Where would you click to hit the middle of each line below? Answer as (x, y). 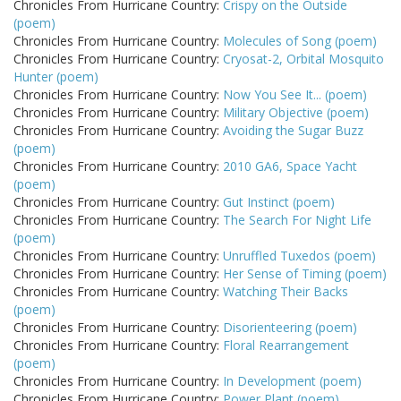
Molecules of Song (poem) (300, 41)
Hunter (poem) (56, 77)
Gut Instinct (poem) (279, 202)
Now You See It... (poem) (295, 95)
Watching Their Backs (286, 292)
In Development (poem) (292, 381)
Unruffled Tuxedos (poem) (299, 256)
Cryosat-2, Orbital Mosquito (303, 59)
